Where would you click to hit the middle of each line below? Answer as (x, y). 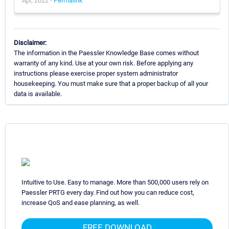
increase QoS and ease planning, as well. (81, 202)
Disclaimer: (30, 42)
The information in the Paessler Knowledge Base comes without (106, 53)
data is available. (38, 94)
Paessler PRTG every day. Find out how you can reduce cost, (108, 192)
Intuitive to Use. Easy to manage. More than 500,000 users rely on (115, 182)
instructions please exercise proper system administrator (96, 73)
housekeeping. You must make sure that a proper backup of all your (111, 83)
